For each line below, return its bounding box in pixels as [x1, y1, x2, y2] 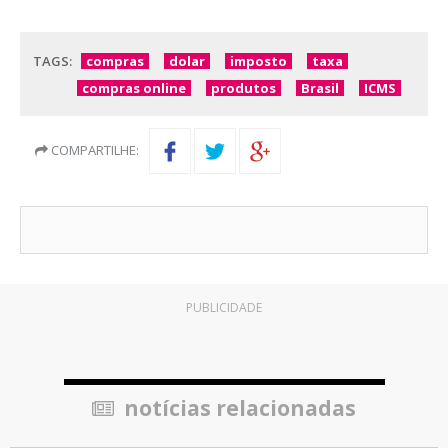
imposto [230, 52, 287, 71]
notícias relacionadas [119, 394, 356, 423]
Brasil [301, 79, 339, 98]
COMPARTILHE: [48, 141, 139, 160]
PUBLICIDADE [186, 299, 262, 317]
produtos [211, 79, 276, 98]
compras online [82, 79, 186, 98]
